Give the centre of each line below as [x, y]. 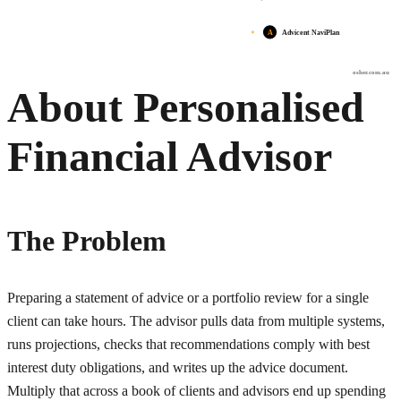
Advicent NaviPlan [311, 32]
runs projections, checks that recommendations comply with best [188, 344]
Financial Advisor [170, 156]
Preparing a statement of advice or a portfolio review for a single [188, 297]
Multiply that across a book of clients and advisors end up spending [196, 390]
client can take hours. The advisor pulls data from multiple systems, [196, 320]
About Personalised [186, 107]
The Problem [87, 240]
